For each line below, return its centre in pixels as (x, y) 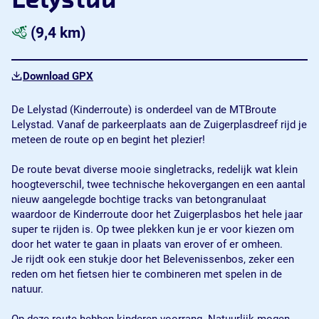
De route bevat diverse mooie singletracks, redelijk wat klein (155, 169)
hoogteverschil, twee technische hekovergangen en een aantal (158, 184)
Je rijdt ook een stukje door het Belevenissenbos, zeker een (153, 259)
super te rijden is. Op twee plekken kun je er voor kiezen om (153, 229)
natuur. (27, 289)
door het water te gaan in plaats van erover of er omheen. (148, 244)
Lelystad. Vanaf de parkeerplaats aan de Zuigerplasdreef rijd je (159, 125)
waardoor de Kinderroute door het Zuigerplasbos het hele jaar (157, 214)
